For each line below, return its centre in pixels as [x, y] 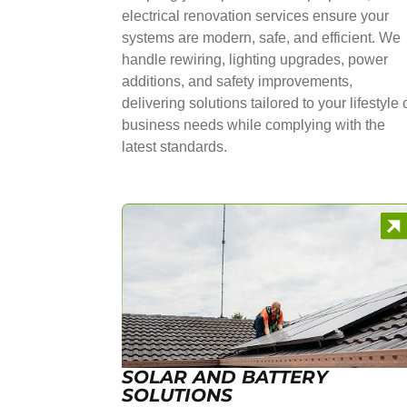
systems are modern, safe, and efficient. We [262, 38]
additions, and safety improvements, [238, 82]
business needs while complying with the [254, 125]
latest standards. [175, 147]
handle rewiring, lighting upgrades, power [255, 60]
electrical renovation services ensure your [256, 16]
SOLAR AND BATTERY [225, 377]
